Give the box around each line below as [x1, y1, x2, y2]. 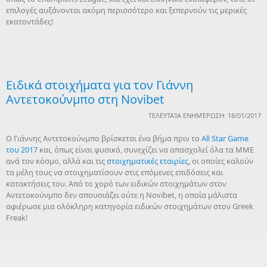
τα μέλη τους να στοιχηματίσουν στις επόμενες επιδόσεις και [6, 167, 223, 178]
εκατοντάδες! [6, 16, 53, 27]
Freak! [6, 212, 27, 223]
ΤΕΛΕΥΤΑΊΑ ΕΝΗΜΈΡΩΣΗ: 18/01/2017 [148, 111, 261, 120]
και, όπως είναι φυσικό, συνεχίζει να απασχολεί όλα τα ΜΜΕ [38, 144, 254, 155]
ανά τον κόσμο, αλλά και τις [6, 156, 107, 166]
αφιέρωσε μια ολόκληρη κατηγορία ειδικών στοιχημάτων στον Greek [6, 201, 253, 212]
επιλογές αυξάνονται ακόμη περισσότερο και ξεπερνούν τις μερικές [6, 5, 247, 15]
